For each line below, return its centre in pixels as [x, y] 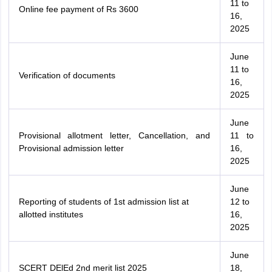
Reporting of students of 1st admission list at [104, 202]
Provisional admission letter [71, 148]
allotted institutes [51, 214]
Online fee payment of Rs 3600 [78, 9]
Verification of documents [67, 75]
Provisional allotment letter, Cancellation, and [114, 135]
